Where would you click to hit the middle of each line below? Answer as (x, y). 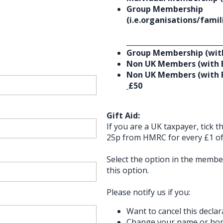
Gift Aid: (123, 115)
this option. (129, 170)
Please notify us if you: (148, 192)
